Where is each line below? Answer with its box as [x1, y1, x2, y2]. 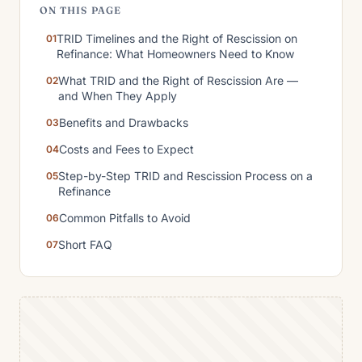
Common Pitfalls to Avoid [59, 210, 191, 225]
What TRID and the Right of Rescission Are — [58, 73, 298, 87]
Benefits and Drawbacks [59, 115, 188, 129]
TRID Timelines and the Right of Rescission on [57, 31, 297, 45]
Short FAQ [58, 237, 112, 251]
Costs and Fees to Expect [59, 141, 194, 156]
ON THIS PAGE [40, 3, 121, 16]
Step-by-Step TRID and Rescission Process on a [58, 168, 313, 183]
